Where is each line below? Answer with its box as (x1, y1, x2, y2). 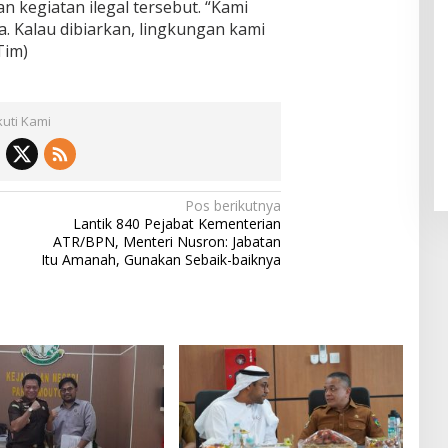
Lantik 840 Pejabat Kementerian (73, 214, 282, 234)
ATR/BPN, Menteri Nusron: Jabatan (53, 232, 282, 252)
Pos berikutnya (185, 196, 282, 216)
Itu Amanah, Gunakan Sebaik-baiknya (41, 250, 282, 270)
